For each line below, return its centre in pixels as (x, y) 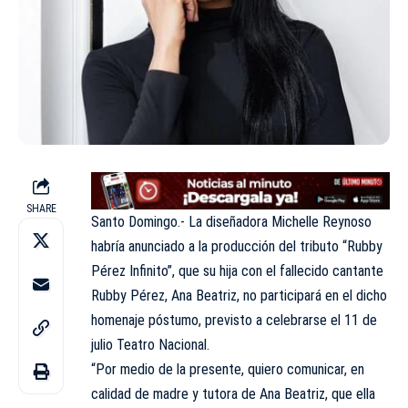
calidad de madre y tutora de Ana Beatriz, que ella (233, 393)
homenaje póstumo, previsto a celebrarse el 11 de (234, 320)
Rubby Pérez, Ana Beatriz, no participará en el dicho (239, 295)
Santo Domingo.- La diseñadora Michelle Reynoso (231, 221)
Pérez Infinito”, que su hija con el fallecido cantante (237, 270)
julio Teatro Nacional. (150, 344)
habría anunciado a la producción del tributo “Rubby (237, 246)
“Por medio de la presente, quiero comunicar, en (228, 369)
